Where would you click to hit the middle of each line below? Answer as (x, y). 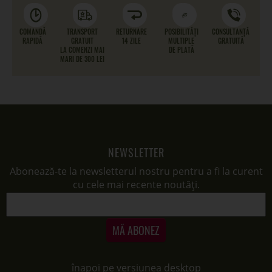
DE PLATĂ (181, 50)
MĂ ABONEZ (136, 230)
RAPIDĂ (33, 41)
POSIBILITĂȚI (181, 32)
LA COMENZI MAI (82, 50)
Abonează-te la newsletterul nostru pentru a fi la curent (136, 171)
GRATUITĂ (231, 41)
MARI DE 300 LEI (82, 59)
